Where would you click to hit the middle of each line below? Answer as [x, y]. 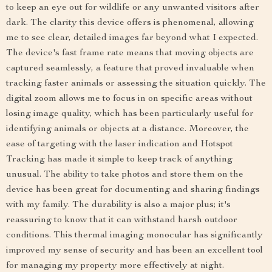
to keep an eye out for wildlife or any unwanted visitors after [133, 8]
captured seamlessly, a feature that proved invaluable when [130, 68]
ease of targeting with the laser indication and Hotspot [120, 144]
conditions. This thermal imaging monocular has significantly [134, 235]
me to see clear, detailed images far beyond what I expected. [132, 38]
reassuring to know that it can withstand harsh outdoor [122, 220]
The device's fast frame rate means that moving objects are [130, 53]
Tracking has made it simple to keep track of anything [119, 159]
